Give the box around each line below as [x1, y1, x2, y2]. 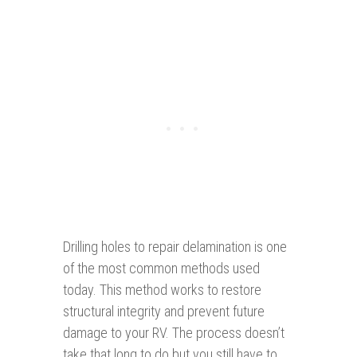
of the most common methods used [63, 260, 260, 277]
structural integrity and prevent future [63, 303, 265, 320]
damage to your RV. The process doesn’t [63, 324, 284, 342]
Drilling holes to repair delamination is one [63, 238, 287, 256]
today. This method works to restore [63, 281, 261, 299]
